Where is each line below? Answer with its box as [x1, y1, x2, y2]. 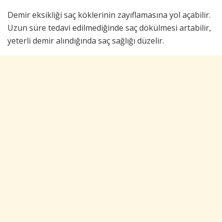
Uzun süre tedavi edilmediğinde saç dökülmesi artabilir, [7, 22, 211, 33]
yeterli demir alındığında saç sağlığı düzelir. [7, 35, 164, 46]
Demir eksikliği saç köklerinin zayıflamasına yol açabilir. [7, 9, 211, 20]
